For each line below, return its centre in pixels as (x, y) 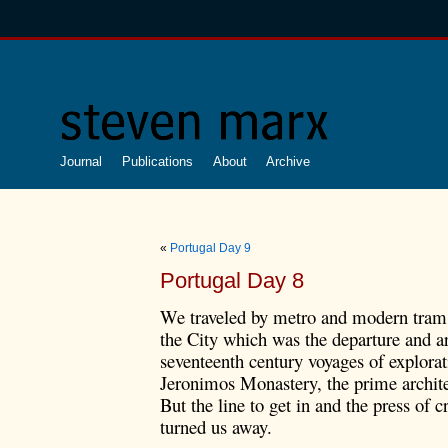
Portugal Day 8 (232, 280)
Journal (81, 161)
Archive (288, 161)
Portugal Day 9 (210, 248)
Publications (157, 161)
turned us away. (216, 427)
